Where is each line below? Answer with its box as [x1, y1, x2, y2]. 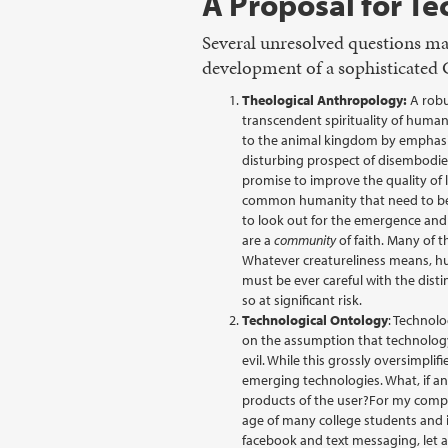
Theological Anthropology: [242, 91, 407, 109]
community [274, 231, 336, 249]
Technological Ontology [242, 311, 388, 329]
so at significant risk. [242, 291, 362, 309]
